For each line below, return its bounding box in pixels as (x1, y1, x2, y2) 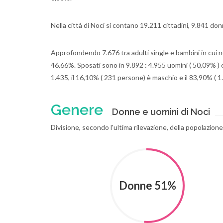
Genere (51, 101, 103, 118)
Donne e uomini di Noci (112, 107, 210, 117)
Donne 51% (118, 179, 176, 192)
